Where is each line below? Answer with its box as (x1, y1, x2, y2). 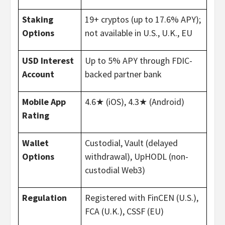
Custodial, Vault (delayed (84, 137, 178, 149)
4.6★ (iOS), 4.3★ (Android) (84, 96, 184, 108)
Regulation (22, 192, 67, 204)
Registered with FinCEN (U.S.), (84, 192, 198, 204)
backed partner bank (84, 68, 162, 80)
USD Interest (22, 55, 74, 67)
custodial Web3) (84, 164, 145, 176)
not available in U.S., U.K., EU (84, 27, 192, 39)
